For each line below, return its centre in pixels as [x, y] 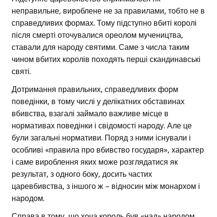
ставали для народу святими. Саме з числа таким [101, 47]
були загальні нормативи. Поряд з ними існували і [101, 138]
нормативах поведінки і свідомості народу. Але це [102, 126]
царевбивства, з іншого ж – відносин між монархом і [106, 186]
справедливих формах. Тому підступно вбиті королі [104, 23]
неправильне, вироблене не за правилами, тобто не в [108, 11]
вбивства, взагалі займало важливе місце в [90, 114]
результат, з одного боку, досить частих [82, 174]
